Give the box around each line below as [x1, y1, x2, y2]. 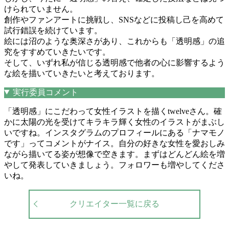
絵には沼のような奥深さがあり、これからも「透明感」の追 [4, 36, 225, 45]
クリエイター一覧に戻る [70, 199, 159, 208]
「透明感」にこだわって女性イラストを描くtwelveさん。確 [4, 106, 222, 116]
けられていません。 [4, 4, 78, 13]
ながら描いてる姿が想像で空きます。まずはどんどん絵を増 [4, 149, 225, 158]
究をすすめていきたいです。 [4, 47, 110, 56]
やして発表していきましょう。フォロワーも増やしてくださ [4, 160, 225, 169]
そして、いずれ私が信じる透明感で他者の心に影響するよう [4, 58, 225, 67]
